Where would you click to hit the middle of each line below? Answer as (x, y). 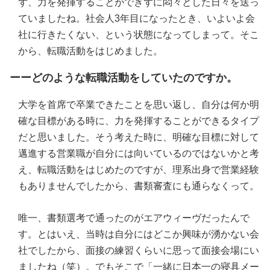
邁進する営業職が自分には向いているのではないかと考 (139, 154)
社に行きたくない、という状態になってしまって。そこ (139, 35)
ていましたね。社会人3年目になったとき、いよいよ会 (137, 19)
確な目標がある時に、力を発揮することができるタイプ (139, 121)
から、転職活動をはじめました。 (90, 51)
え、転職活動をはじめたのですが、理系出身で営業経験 (139, 170)
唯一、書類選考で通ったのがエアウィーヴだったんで (134, 218)
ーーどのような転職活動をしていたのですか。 (124, 78)
